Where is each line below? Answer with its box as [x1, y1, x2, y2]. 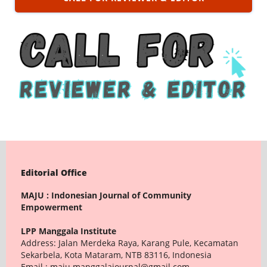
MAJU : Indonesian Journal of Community [20, 190, 191, 201]
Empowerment [20, 201, 82, 213]
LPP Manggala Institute [20, 225, 116, 237]
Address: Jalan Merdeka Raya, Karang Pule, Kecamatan [20, 237, 238, 249]
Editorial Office [20, 166, 87, 178]
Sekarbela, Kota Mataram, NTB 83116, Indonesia [20, 249, 212, 261]
